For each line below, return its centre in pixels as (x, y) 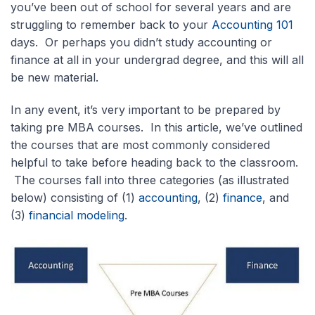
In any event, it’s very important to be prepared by (146, 110)
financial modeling (77, 215)
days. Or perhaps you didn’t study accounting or (141, 42)
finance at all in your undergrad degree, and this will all (157, 60)
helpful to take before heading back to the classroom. (154, 162)
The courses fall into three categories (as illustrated (150, 180)
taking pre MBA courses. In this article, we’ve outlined (156, 127)
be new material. (54, 77)
